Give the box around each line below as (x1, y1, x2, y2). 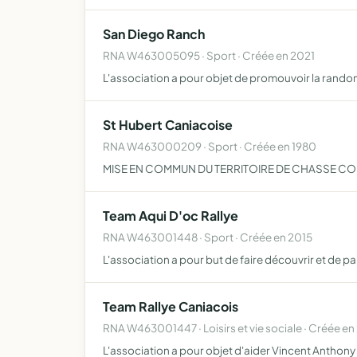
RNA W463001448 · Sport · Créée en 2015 (103, 230, 312, 244)
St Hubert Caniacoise (103, 116, 233, 133)
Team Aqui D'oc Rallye (103, 207, 238, 224)
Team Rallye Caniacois (103, 298, 238, 315)
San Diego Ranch (103, 25, 205, 42)
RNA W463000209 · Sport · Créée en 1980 (103, 139, 316, 153)
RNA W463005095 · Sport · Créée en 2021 (103, 49, 315, 62)
